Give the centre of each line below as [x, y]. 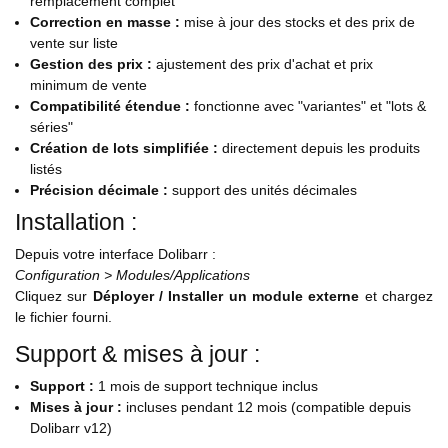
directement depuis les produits [319, 148]
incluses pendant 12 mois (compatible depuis [266, 407]
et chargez [396, 296]
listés [46, 169]
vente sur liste [74, 43]
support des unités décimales [262, 190]
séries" [51, 127]
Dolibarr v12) [71, 428]
